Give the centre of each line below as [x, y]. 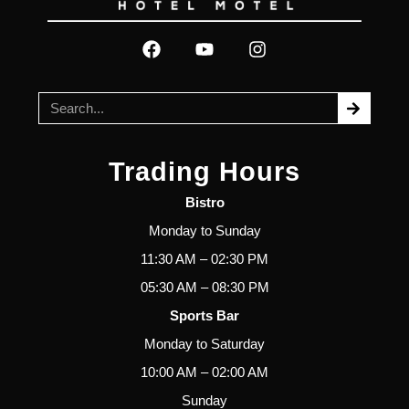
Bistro [204, 203]
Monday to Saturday [204, 344]
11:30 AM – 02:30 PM [204, 259]
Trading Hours [204, 172]
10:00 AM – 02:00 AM [204, 372]
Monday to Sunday [204, 231]
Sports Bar [204, 316]
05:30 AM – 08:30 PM [204, 288]
